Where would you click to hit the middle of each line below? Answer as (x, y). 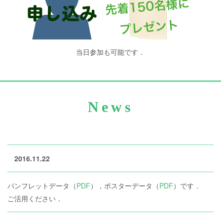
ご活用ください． (35, 199)
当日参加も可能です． (110, 52)
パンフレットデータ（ (42, 186)
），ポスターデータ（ (125, 186)
